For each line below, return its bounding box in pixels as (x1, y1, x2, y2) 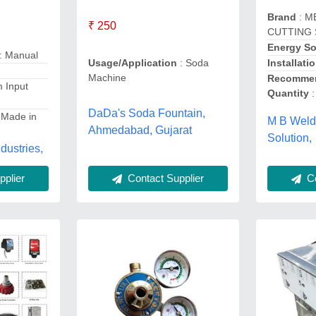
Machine (87, 72, 126, 84)
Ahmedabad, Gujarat (87, 124, 192, 137)
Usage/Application (87, 57, 177, 69)
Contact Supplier (124, 171, 204, 184)
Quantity (267, 87, 310, 99)
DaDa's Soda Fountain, (87, 107, 205, 120)
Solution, (267, 131, 312, 144)
